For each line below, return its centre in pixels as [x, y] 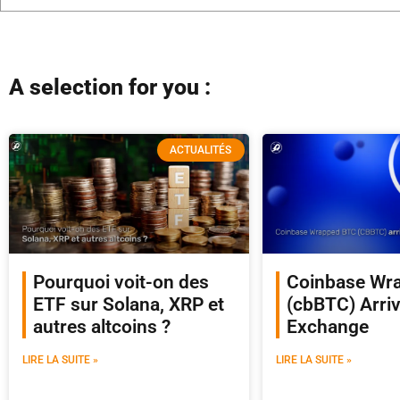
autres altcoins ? [102, 327]
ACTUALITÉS [201, 150]
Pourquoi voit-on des [121, 283]
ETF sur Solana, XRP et [129, 305]
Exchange [327, 327]
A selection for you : [110, 87]
